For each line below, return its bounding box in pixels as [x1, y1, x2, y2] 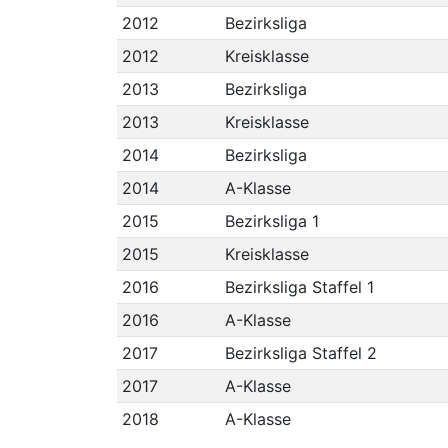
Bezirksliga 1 [224, 211, 319, 231]
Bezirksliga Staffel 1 [224, 277, 374, 297]
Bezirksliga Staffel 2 [224, 343, 377, 363]
